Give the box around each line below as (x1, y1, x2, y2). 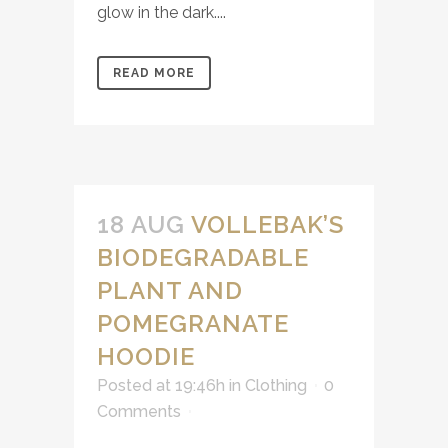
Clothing (245, 376, 307, 395)
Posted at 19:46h (97, 376, 225, 395)
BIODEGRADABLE (97, 243, 309, 272)
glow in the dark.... (97, 3, 226, 22)
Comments (97, 402, 181, 421)
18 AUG (97, 210, 185, 239)
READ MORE (113, 66, 195, 80)
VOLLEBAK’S (191, 210, 344, 239)
